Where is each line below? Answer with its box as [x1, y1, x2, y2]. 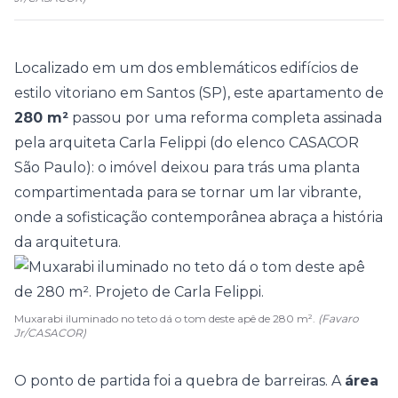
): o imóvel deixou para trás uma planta [86, 159, 360, 176]
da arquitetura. [14, 234, 121, 251]
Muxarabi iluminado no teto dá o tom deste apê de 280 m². [14, 312, 318, 325]
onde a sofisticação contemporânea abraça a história [14, 209, 383, 226]
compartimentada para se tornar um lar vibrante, [14, 184, 361, 201]
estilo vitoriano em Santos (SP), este [14, 84, 267, 101]
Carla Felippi [119, 134, 206, 151]
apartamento [267, 84, 362, 101]
